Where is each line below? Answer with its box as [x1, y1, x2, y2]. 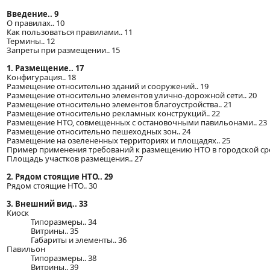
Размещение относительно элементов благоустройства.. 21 [7, 98, 232, 110]
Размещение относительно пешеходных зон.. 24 [7, 125, 190, 137]
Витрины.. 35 [31, 225, 78, 236]
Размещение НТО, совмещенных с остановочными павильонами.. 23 [7, 116, 267, 128]
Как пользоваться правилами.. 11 [7, 26, 133, 37]
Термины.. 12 [7, 35, 55, 46]
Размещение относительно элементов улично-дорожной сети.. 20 [7, 89, 257, 101]
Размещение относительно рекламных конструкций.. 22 [7, 107, 220, 119]
